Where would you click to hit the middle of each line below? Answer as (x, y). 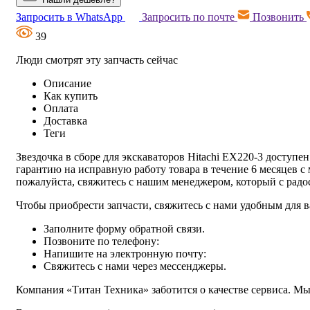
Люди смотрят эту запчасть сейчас (97, 60)
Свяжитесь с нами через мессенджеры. (135, 266)
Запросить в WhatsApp (71, 17)
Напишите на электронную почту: (125, 253)
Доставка (65, 120)
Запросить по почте (190, 17)
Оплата (61, 108)
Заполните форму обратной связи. (124, 228)
